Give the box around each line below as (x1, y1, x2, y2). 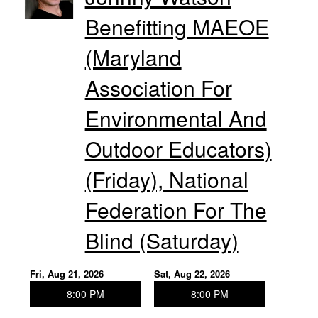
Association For (84, 72, 232, 103)
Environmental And (84, 102, 267, 133)
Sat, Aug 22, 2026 (153, 266, 230, 280)
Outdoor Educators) (84, 133, 272, 164)
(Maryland (84, 41, 182, 72)
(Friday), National (84, 163, 248, 194)
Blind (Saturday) (84, 224, 238, 256)
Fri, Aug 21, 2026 (30, 266, 104, 280)
